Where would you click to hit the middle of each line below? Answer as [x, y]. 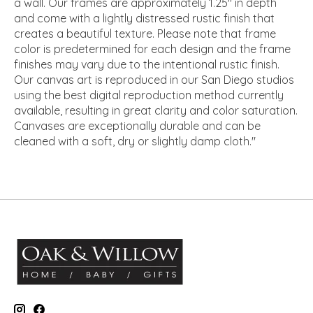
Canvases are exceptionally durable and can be [137, 125]
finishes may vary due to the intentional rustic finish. [147, 64]
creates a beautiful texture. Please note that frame [145, 33]
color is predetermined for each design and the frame [152, 49]
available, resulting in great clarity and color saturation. [156, 110]
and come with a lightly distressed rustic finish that [144, 18]
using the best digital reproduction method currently [149, 95]
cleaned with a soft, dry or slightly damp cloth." [135, 141]
